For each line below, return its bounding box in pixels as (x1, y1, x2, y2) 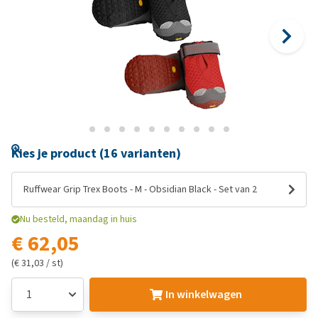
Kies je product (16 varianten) (11, 145, 181, 162)
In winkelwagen (165, 287, 242, 302)
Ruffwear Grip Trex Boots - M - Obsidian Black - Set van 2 (23, 182, 257, 196)
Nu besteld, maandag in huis (20, 212, 137, 226)
